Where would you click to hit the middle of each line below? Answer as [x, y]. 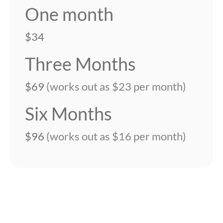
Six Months [68, 113]
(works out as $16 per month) [116, 136]
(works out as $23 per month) [116, 86]
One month [69, 14]
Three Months [80, 64]
